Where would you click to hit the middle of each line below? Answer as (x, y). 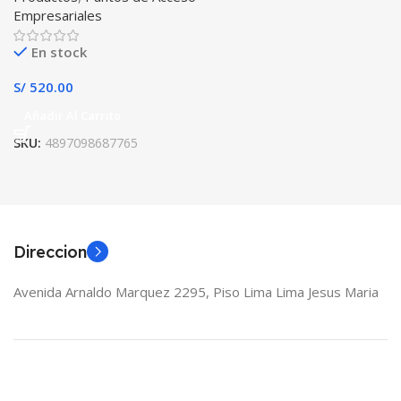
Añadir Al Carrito (73, 115)
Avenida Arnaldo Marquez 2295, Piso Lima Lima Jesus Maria (196, 292)
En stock (59, 52)
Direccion (50, 252)
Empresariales (58, 15)
